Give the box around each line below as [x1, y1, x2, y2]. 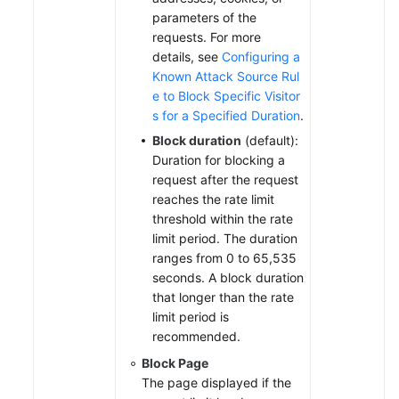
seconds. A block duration [152, 269, 304, 285]
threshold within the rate [152, 210, 293, 226]
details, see [152, 48, 222, 64]
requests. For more [152, 28, 261, 45]
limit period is [152, 308, 229, 324]
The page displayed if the [142, 374, 291, 390]
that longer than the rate [152, 289, 294, 305]
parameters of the [152, 9, 256, 25]
